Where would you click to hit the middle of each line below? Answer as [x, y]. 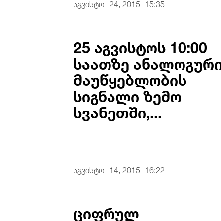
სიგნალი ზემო [128, 94]
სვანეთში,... [118, 111]
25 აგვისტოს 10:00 [141, 46]
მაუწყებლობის [130, 78]
